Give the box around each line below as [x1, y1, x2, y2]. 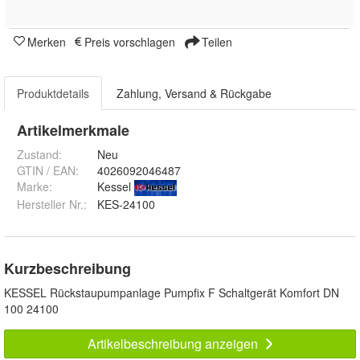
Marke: [17, 178, 52, 194]
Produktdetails [17, 84, 89, 101]
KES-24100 [97, 195, 155, 212]
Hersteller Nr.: [17, 195, 87, 212]
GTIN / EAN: [17, 162, 79, 178]
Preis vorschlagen [84, 33, 175, 50]
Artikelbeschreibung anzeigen [87, 333, 261, 353]
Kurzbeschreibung [4, 257, 131, 279]
